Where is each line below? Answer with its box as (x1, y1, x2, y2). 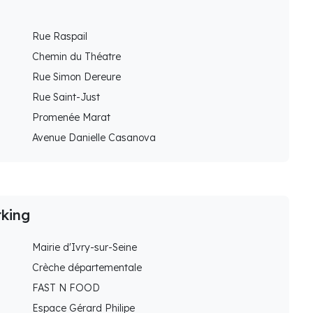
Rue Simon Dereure (32, 71, 121, 84)
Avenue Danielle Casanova (32, 131, 156, 145)
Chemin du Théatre (32, 50, 121, 64)
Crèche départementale (32, 261, 142, 275)
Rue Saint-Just (32, 91, 100, 104)
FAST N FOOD (32, 282, 100, 295)
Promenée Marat (32, 111, 110, 124)
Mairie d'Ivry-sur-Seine (32, 241, 137, 254)
